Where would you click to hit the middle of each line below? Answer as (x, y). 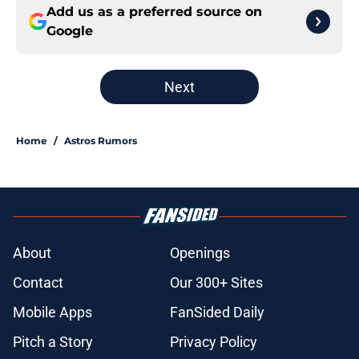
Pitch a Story (53, 342)
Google (70, 31)
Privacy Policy (214, 342)
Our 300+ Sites (216, 283)
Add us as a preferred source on (154, 12)
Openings (200, 253)
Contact (38, 283)
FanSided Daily (217, 313)
